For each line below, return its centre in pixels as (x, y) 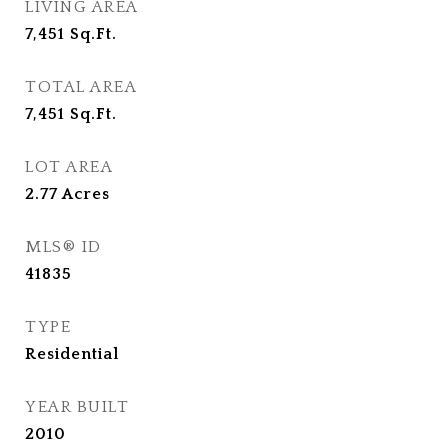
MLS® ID (63, 247)
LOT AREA (69, 167)
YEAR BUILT (77, 407)
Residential (72, 354)
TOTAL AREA (81, 87)
